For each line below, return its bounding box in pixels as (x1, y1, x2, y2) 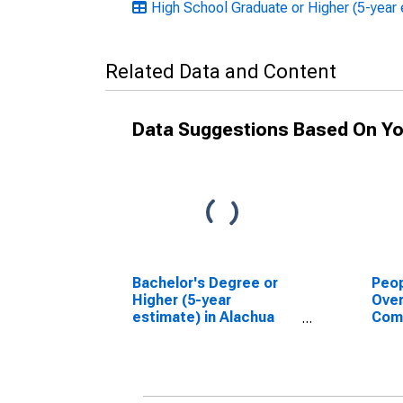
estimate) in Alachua (132, 309, 274, 326)
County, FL (132, 326, 204, 343)
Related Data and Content (105, 60, 336, 83)
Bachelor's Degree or (132, 274, 278, 291)
